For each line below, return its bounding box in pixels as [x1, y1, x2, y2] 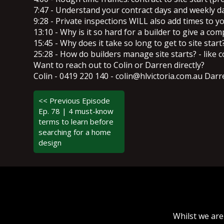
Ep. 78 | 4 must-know [38, 105, 114, 116]
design [38, 137, 62, 147]
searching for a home [38, 126, 111, 137]
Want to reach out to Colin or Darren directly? [33, 59, 205, 70]
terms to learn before [38, 116, 114, 126]
